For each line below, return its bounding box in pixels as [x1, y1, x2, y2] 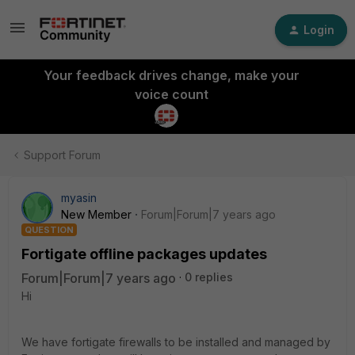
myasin [61, 191, 97, 204]
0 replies [185, 270, 233, 284]
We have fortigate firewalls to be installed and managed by [21, 335, 330, 349]
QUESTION [25, 224, 74, 235]
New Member [61, 208, 132, 221]
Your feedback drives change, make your [43, 67, 300, 83]
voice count [134, 86, 208, 102]
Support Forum [24, 148, 101, 162]
